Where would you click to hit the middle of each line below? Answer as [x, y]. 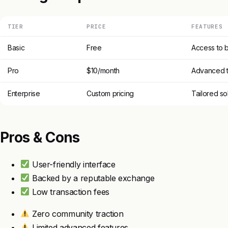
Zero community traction [77, 213]
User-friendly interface [73, 164]
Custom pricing [110, 93]
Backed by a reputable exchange [92, 178]
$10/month [103, 70]
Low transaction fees [69, 192]
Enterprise [24, 93]
